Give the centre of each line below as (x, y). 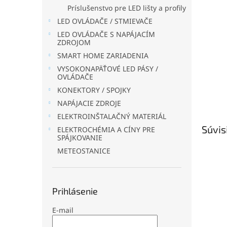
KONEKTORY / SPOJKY (94, 90)
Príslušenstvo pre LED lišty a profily (127, 8)
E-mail (63, 210)
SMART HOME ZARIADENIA (103, 55)
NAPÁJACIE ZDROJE (89, 103)
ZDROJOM (74, 42)
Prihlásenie (75, 191)
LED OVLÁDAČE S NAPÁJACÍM (106, 34)
